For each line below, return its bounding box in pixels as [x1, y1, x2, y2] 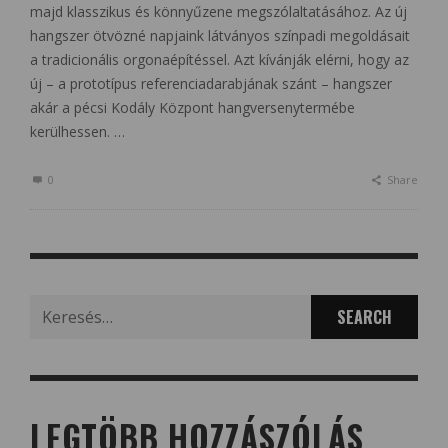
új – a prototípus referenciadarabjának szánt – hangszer [30, 74, 392, 94]
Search [29, 296, 73, 316]
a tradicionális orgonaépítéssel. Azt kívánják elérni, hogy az [30, 50, 409, 70]
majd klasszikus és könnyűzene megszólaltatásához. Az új [30, 2, 407, 22]
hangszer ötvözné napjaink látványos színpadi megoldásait [30, 26, 410, 46]
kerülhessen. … [30, 122, 125, 142]
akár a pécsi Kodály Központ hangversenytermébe [30, 98, 355, 118]
